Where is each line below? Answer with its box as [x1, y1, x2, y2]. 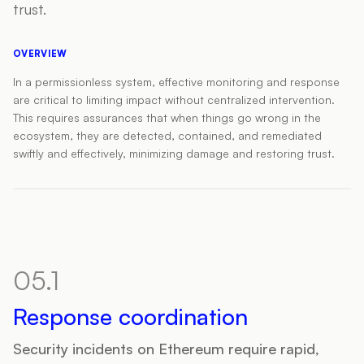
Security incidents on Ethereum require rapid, [13, 340, 319, 357]
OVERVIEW [13, 48, 67, 59]
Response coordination [13, 302, 248, 331]
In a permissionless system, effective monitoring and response [13, 75, 340, 89]
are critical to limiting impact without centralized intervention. [13, 93, 335, 106]
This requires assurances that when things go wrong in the [13, 110, 321, 124]
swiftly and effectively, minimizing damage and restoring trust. [13, 146, 335, 160]
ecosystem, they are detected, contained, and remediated [13, 128, 322, 142]
